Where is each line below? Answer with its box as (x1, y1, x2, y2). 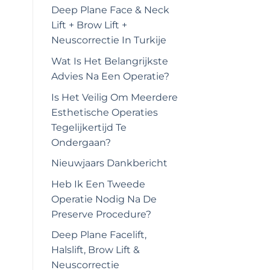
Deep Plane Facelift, (51, 229, 146, 241)
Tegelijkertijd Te (51, 121, 127, 133)
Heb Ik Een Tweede (51, 178, 145, 190)
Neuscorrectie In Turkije (51, 34, 166, 46)
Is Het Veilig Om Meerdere (51, 91, 178, 103)
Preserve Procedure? (51, 208, 151, 220)
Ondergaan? (51, 136, 111, 148)
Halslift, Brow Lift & (51, 244, 140, 256)
